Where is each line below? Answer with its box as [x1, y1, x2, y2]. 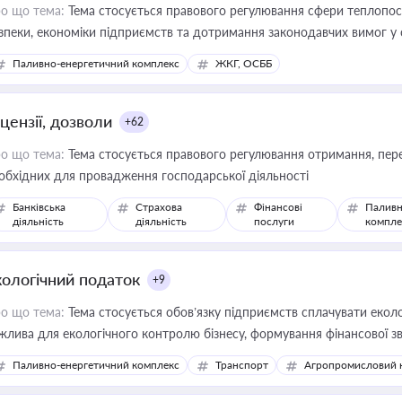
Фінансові [254, 200, 303, 214]
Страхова [135, 200, 183, 214]
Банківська [13, 200, 66, 214]
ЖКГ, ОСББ [215, 57, 272, 70]
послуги [254, 214, 295, 228]
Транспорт [215, 358, 268, 371]
